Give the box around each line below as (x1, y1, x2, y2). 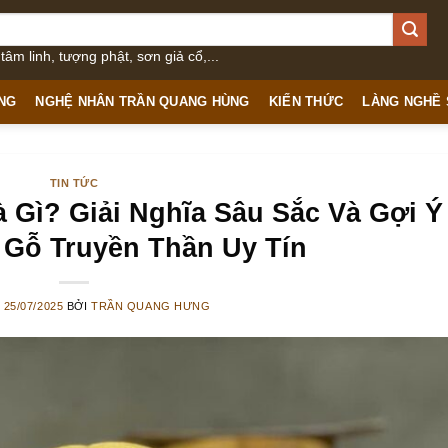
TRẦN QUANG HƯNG (91, 299, 211, 312)
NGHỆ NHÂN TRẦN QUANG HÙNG (35, 94, 250, 109)
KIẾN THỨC (268, 94, 344, 109)
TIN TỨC (49, 177, 99, 189)
